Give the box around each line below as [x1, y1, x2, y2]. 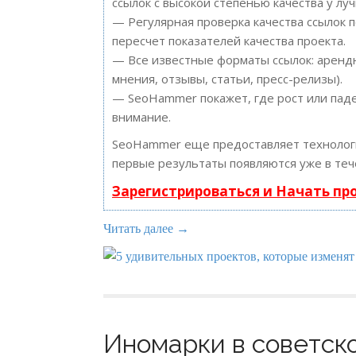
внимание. [112, 109, 171, 125]
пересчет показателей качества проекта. [112, 33, 346, 48]
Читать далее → [103, 222, 189, 235]
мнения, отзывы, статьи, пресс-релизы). [112, 71, 342, 87]
